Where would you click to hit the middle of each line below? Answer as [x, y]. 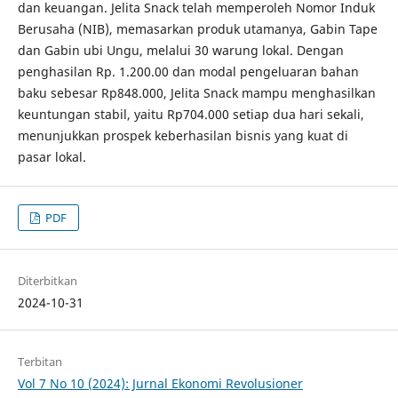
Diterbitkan [47, 281]
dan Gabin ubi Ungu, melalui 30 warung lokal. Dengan [180, 50]
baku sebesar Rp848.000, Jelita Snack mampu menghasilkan [196, 92]
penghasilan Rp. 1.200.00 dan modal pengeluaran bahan [188, 71]
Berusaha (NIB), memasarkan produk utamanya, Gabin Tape [197, 28]
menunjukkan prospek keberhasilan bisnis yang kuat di [183, 135]
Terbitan [40, 362]
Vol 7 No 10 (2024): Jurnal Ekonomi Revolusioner [160, 384]
